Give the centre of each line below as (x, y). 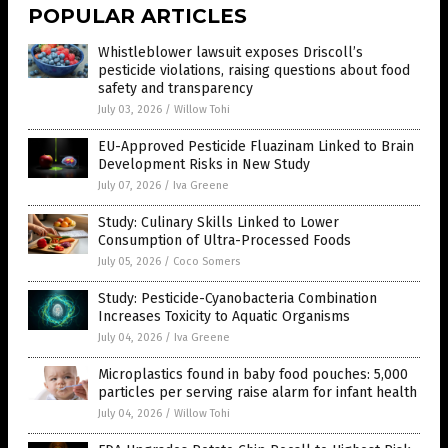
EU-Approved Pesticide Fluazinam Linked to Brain (256, 147)
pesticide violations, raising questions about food (254, 71)
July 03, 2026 (130, 110)
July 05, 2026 (129, 262)
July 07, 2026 (129, 186)
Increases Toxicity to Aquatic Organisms (224, 317)
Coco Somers (206, 262)
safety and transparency (175, 89)
